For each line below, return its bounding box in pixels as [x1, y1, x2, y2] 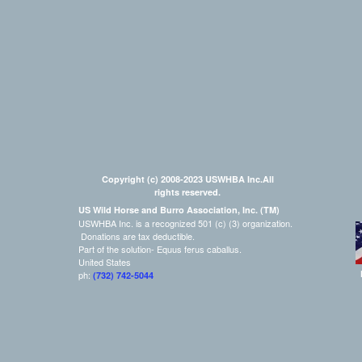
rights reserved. [154, 186, 221, 198]
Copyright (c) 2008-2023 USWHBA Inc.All [101, 173, 274, 185]
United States [78, 255, 131, 268]
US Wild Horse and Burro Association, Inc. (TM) [78, 204, 280, 216]
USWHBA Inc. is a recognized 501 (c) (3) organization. [78, 217, 295, 229]
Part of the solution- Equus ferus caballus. [78, 242, 242, 255]
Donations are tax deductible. [78, 229, 195, 242]
